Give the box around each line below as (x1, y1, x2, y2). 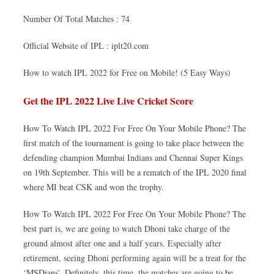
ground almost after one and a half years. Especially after (23, 237, 221, 249)
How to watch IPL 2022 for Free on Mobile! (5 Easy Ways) (23, 67, 231, 78)
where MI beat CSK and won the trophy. (23, 181, 164, 193)
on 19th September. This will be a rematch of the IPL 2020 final (23, 166, 246, 178)
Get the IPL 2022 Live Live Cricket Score (23, 94, 193, 108)
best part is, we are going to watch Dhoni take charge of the (23, 223, 230, 234)
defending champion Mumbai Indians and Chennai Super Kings (23, 152, 243, 163)
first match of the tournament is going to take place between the (23, 137, 243, 149)
